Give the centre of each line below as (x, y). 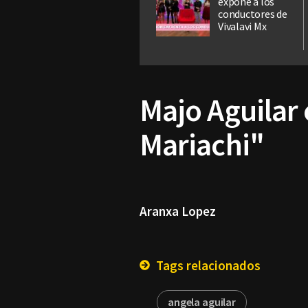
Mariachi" (202, 145)
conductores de (253, 14)
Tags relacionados (207, 266)
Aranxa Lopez (178, 211)
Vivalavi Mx (242, 26)
